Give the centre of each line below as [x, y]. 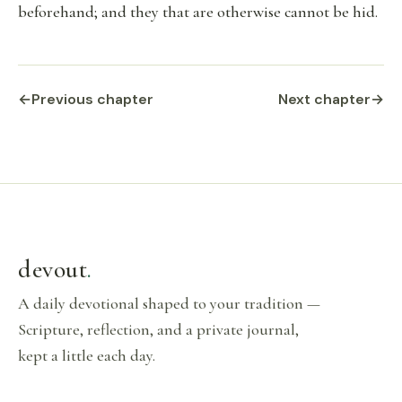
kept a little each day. [87, 355]
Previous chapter [92, 99]
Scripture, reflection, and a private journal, [158, 329]
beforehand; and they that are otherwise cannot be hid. [198, 12]
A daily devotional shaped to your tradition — [169, 303]
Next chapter [324, 99]
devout [52, 269]
